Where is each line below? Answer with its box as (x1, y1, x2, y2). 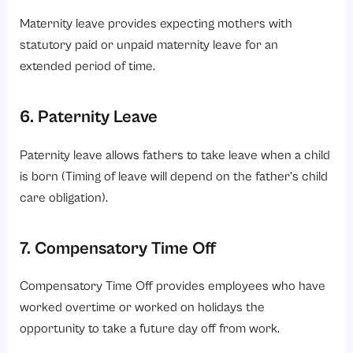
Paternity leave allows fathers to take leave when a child (20, 147, 331, 162)
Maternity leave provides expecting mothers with (20, 15, 293, 31)
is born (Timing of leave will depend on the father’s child (20, 168, 329, 184)
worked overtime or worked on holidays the (20, 299, 266, 315)
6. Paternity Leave (20, 106, 158, 126)
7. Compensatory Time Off (20, 237, 217, 258)
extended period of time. (20, 58, 159, 73)
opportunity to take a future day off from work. (20, 321, 284, 336)
